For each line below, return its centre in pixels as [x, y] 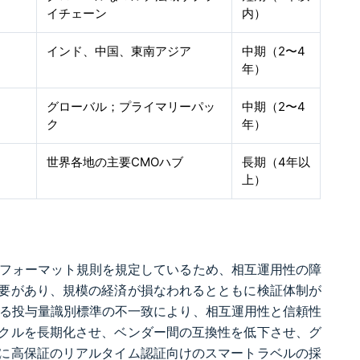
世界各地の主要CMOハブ [115, 162]
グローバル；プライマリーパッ [131, 106]
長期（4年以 [276, 162]
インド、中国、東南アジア [119, 51]
